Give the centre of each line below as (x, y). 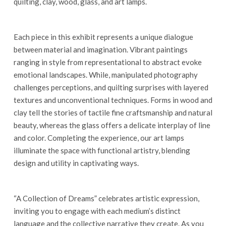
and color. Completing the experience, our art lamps (99, 138)
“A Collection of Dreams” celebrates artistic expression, (106, 198)
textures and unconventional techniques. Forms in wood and (113, 100)
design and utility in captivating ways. (76, 163)
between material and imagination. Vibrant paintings (100, 49)
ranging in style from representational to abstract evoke (107, 62)
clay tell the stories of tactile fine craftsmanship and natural (113, 112)
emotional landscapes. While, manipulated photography (105, 75)
